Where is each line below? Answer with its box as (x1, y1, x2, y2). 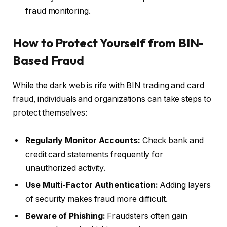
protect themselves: (13, 107, 87, 118)
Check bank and (140, 136, 204, 146)
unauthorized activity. (25, 163, 106, 173)
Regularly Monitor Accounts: (25, 136, 140, 146)
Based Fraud (13, 52, 85, 68)
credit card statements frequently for (25, 149, 164, 160)
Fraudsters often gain (105, 211, 187, 221)
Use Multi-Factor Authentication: (25, 180, 158, 191)
